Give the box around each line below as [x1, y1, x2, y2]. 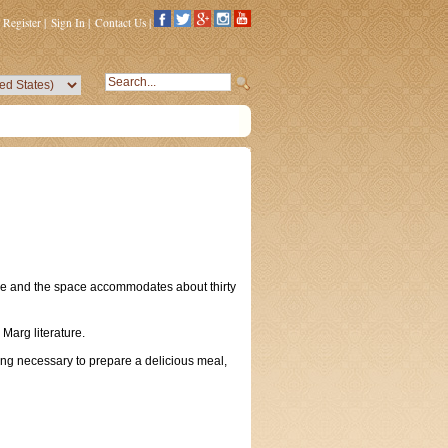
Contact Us [95, 15, 146, 30]
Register [3, 15, 41, 30]
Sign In [51, 15, 85, 30]
